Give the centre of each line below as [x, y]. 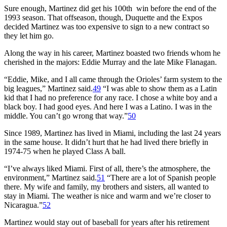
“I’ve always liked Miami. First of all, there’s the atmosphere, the [107, 168]
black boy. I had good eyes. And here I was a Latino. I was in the [108, 106]
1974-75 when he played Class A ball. [65, 151]
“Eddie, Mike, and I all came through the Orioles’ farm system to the [113, 79]
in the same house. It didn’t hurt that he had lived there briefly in [106, 142]
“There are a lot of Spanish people [160, 177]
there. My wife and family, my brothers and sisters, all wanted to [106, 186]
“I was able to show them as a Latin [159, 88]
